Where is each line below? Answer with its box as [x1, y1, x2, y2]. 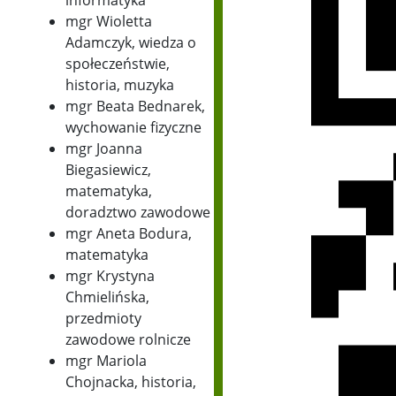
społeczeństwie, [65, 54, 170, 74]
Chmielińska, [65, 287, 149, 308]
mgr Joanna [65, 139, 142, 159]
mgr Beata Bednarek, [65, 96, 205, 117]
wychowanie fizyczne [65, 118, 202, 138]
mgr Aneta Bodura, [65, 224, 192, 244]
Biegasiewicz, [65, 160, 151, 180]
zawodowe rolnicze [65, 330, 191, 350]
